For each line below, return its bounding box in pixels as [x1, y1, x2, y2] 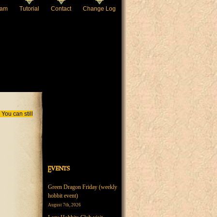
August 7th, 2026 [48, 202, 81, 207]
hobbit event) [48, 192, 78, 199]
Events [47, 165, 70, 172]
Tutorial [19, 5, 39, 12]
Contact [51, 5, 71, 12]
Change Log [83, 5, 116, 12]
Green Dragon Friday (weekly [48, 184, 117, 190]
